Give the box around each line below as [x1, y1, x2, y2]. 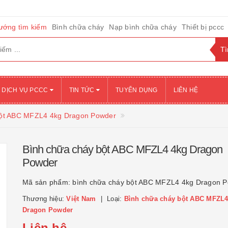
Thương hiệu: [22, 195, 67, 203]
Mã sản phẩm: [22, 178, 73, 186]
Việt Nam [66, 195, 96, 203]
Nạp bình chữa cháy [109, 23, 177, 31]
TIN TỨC [69, 87, 96, 94]
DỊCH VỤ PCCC [2, 87, 50, 94]
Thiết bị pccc [181, 23, 224, 31]
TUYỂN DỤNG [116, 87, 158, 94]
